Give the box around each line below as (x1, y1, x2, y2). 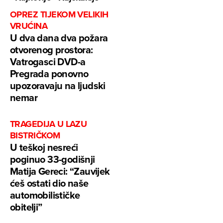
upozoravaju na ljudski (10, 78, 106, 93)
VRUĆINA (10, 19, 48, 33)
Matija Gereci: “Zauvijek (10, 164, 110, 179)
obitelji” (10, 200, 42, 215)
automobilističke (10, 188, 80, 203)
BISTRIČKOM (10, 129, 60, 142)
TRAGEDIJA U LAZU (10, 117, 87, 131)
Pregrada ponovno (10, 66, 89, 81)
